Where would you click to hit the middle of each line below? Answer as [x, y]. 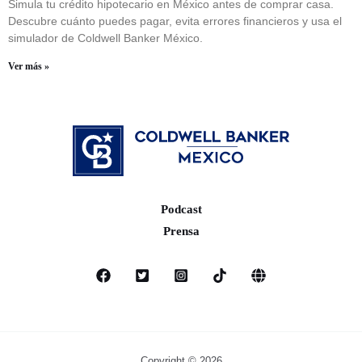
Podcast [181, 210]
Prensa [181, 232]
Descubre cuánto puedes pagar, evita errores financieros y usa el [175, 21]
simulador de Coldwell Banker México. [105, 38]
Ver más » [29, 67]
